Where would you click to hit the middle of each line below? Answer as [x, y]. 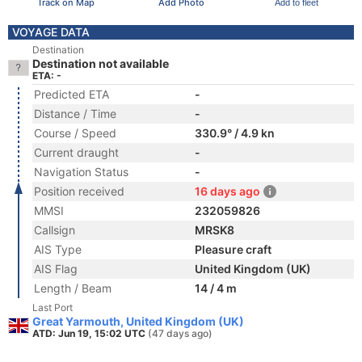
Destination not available [101, 63]
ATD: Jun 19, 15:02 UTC [90, 333]
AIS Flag [56, 269]
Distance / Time [75, 114]
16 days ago [227, 191]
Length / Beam [73, 288]
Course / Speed [75, 133]
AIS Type [58, 249]
